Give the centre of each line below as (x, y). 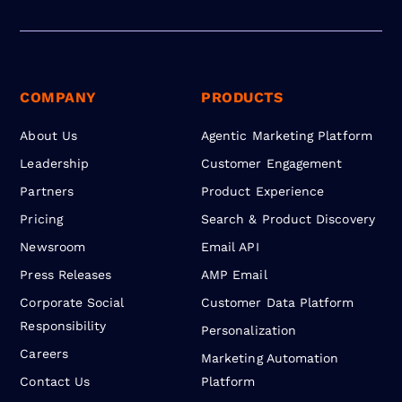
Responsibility (63, 326)
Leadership (55, 164)
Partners (47, 192)
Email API (230, 247)
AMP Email (234, 275)
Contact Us (55, 382)
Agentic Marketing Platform (287, 136)
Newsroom (52, 247)
